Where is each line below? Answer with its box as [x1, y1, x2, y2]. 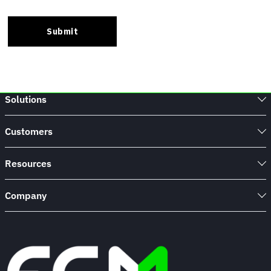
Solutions [5, 93, 47, 106]
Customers [5, 125, 53, 138]
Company [5, 189, 47, 202]
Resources [5, 157, 51, 170]
